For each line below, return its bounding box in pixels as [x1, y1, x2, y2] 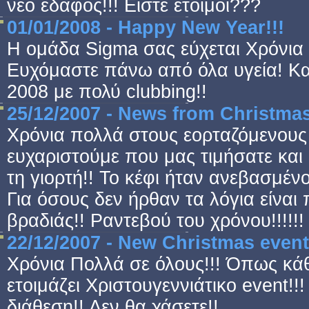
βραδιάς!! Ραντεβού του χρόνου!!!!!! [7, 210, 304, 231]
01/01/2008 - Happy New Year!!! [7, 17, 284, 38]
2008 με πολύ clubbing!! [7, 81, 207, 102]
